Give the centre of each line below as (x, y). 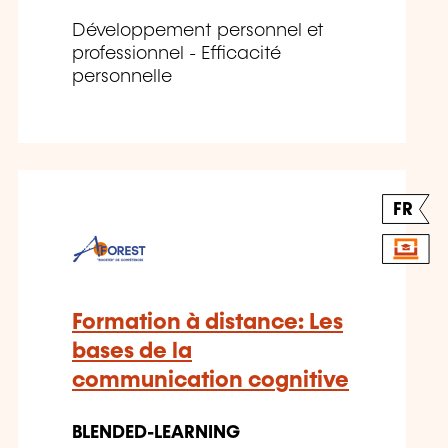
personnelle (122, 77)
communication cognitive (210, 381)
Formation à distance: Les (207, 323)
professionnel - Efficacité (176, 54)
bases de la (132, 352)
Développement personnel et (198, 31)
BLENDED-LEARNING (156, 433)
